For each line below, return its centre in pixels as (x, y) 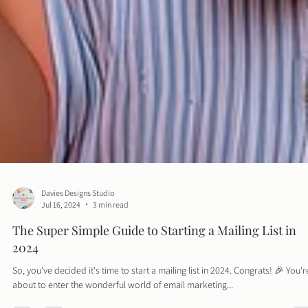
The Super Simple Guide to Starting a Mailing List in (154, 255)
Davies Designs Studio (78, 217)
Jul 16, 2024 (61, 229)
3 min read (111, 229)
